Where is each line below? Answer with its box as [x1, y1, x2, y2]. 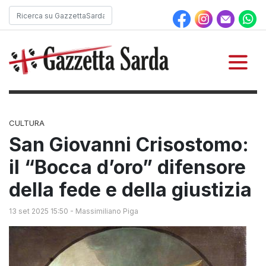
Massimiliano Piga [75, 207, 138, 216]
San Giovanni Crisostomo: [9, 133, 249, 157]
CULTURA [9, 118, 45, 128]
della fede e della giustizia [9, 178, 252, 202]
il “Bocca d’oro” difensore [9, 156, 246, 179]
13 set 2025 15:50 [9, 207, 68, 216]
